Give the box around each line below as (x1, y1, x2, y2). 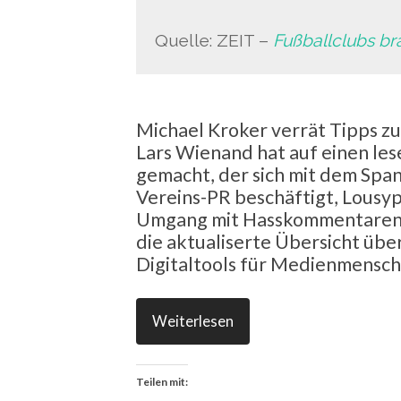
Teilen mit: (136, 374, 188, 388)
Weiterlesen (152, 312, 234, 331)
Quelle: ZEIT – (155, 30, 274, 52)
